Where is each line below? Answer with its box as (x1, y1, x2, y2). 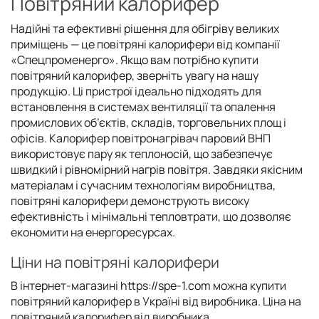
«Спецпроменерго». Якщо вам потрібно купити (11, 51, 258, 68)
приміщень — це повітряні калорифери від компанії (11, 36, 280, 52)
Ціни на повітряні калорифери (11, 251, 219, 272)
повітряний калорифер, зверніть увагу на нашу (11, 67, 258, 83)
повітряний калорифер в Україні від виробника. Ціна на (11, 293, 301, 309)
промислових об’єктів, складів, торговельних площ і (11, 114, 286, 130)
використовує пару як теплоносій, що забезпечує (11, 145, 273, 162)
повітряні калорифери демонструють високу (11, 192, 249, 209)
